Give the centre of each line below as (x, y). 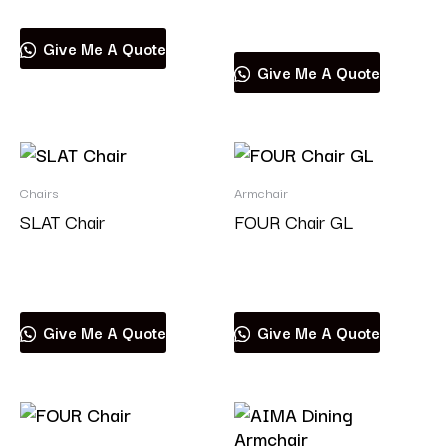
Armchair (261, 192)
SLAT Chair (62, 221)
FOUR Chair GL (293, 221)
